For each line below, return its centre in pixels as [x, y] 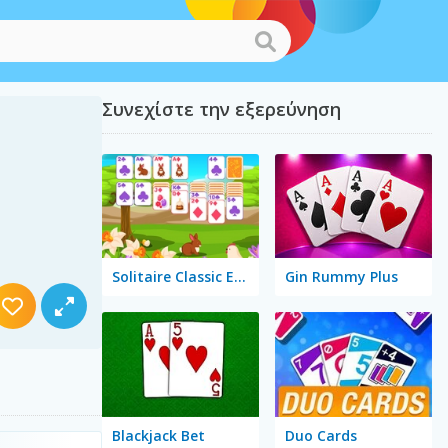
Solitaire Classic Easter [239, 277]
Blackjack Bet [158, 435]
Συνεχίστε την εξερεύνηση [221, 109]
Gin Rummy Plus [341, 277]
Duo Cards [320, 435]
